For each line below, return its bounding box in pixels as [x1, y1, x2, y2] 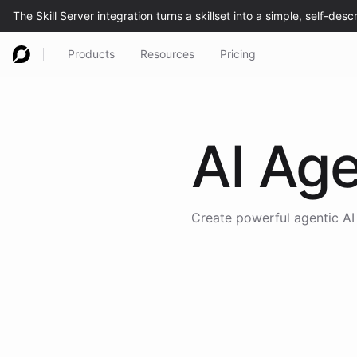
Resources [140, 47, 194, 61]
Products [68, 47, 115, 61]
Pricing [220, 47, 256, 61]
